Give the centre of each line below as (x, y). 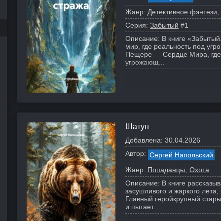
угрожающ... (145, 62)
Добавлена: (144, 140)
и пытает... (142, 207)
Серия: (137, 25)
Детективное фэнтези (182, 12)
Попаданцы (166, 170)
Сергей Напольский (181, 155)
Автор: (136, 153)
